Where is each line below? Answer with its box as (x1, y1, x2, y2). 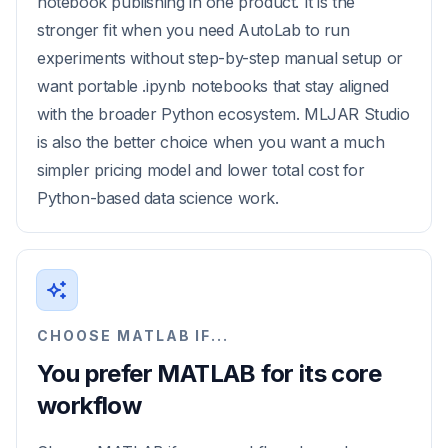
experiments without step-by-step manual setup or (37, 48, 403, 68)
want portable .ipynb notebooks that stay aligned (37, 76, 389, 96)
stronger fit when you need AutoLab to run (37, 20, 350, 40)
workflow (37, 391, 142, 420)
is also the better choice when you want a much (37, 132, 385, 152)
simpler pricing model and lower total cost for (37, 160, 365, 180)
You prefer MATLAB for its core (37, 359, 381, 388)
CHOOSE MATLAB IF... (37, 327, 230, 344)
